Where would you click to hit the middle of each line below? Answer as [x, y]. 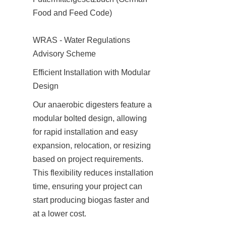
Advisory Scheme [64, 53]
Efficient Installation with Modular [92, 72]
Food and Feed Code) [72, 13]
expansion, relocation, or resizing [92, 145]
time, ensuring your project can [88, 186]
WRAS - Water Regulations [81, 40]
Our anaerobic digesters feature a [92, 104]
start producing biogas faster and [91, 200]
